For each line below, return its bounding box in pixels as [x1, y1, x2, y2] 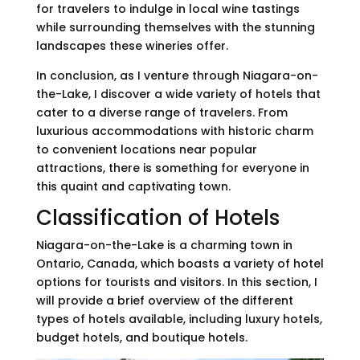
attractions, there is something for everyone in [35, 159, 309, 176]
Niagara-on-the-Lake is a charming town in [35, 236, 292, 253]
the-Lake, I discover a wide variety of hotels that [35, 85, 321, 102]
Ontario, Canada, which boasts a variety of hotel [35, 255, 324, 272]
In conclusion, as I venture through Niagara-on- [35, 67, 318, 84]
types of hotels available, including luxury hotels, [35, 310, 322, 327]
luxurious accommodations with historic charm [35, 122, 313, 139]
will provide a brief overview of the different [35, 292, 293, 309]
